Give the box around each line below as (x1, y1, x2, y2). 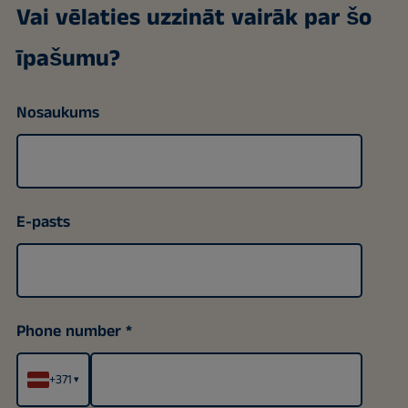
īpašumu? (15, 41, 120, 76)
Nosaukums (15, 100, 99, 125)
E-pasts (15, 209, 70, 234)
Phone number (15, 319, 121, 343)
